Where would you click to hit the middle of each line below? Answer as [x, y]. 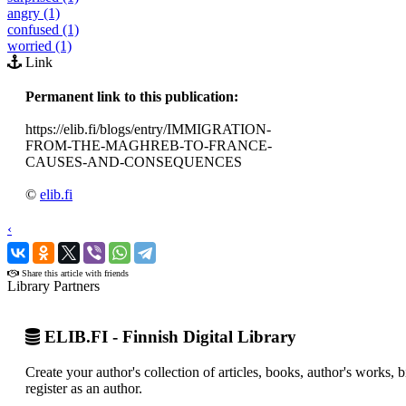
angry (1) [34, 13]
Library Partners [53, 285]
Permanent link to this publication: [132, 96]
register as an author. [84, 389]
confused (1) [43, 29]
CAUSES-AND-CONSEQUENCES [134, 161]
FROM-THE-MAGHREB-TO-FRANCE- [149, 145]
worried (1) [39, 45]
